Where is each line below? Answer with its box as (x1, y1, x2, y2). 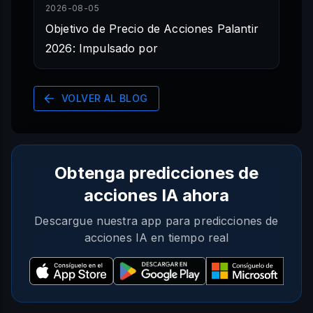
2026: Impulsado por (45, 41, 158, 56)
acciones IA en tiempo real (84, 231, 229, 245)
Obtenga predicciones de (54, 163, 259, 184)
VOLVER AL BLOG (61, 92, 148, 105)
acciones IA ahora (84, 185, 229, 206)
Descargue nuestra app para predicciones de (34, 214, 279, 228)
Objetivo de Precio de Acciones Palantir (45, 22, 259, 36)
